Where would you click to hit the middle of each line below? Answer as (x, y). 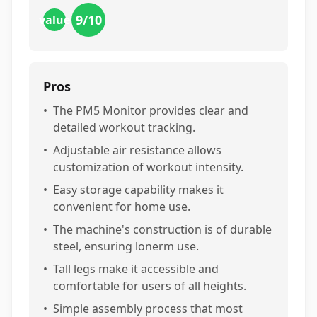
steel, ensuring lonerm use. (126, 246)
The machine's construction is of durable (162, 229)
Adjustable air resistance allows (137, 150)
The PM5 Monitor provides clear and (151, 110)
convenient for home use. (122, 207)
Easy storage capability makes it (138, 190)
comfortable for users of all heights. (150, 286)
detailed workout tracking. (124, 127)
